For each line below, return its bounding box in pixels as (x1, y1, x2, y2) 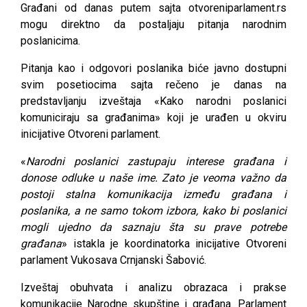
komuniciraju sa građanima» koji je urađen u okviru (21, 110, 286, 124)
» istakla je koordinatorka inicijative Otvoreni (62, 236, 286, 250)
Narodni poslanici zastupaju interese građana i (26, 154, 286, 168)
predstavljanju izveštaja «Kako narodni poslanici (21, 94, 286, 108)
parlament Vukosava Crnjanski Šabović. (21, 253, 206, 267)
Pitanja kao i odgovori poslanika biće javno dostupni (21, 61, 286, 75)
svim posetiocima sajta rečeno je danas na (21, 77, 286, 91)
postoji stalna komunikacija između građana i (21, 187, 286, 201)
